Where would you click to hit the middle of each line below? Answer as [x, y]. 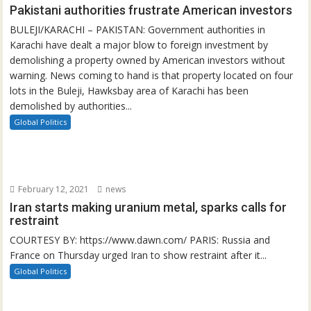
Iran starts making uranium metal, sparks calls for [149, 208]
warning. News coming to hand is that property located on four [152, 75]
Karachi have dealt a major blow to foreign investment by [139, 44]
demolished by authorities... [71, 106]
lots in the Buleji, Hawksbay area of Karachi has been [129, 90]
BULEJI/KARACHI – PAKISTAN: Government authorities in [138, 29]
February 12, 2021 [53, 190]
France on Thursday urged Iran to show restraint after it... [138, 255]
